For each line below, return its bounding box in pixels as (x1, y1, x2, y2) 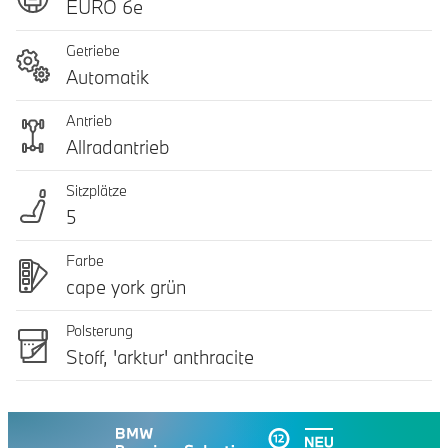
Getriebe (66, 41, 120, 60)
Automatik (66, 65, 149, 89)
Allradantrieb (66, 135, 170, 159)
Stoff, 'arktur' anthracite (66, 345, 254, 369)
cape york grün (66, 275, 186, 299)
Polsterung (66, 321, 133, 340)
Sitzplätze (66, 181, 127, 200)
